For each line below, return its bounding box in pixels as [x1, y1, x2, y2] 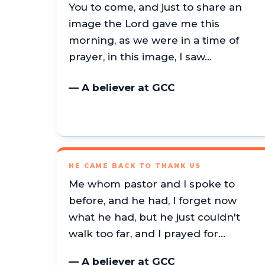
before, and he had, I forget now [69, 195, 237, 207]
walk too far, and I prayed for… [69, 228, 225, 240]
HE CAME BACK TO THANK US [69, 162, 202, 170]
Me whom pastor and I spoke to [69, 178, 235, 190]
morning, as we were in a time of [69, 34, 239, 46]
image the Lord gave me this [69, 17, 219, 30]
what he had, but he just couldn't [69, 211, 240, 224]
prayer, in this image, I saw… [69, 50, 212, 63]
